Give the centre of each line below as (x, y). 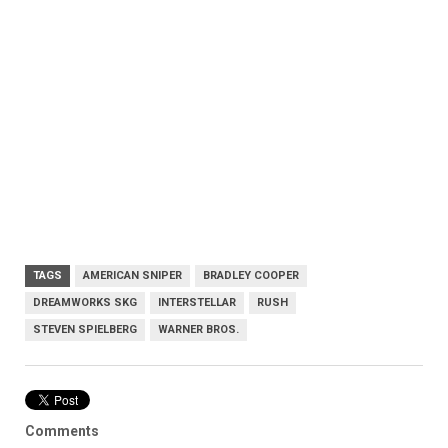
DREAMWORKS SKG (85, 302)
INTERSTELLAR (197, 302)
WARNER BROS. (198, 329)
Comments (62, 430)
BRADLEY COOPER (251, 275)
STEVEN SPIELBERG (85, 329)
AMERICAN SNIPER (132, 275)
